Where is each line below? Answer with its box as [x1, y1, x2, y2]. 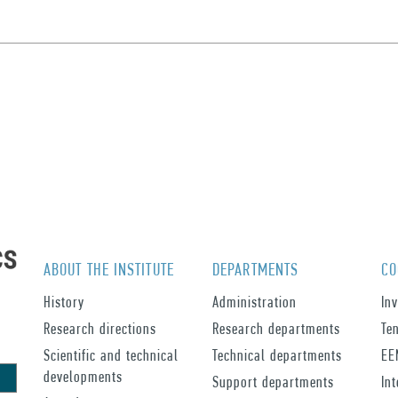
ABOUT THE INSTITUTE [44, 259, 174, 280]
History [44, 292, 84, 311]
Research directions [44, 319, 156, 338]
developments [44, 367, 123, 386]
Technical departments [212, 346, 342, 364]
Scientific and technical [44, 346, 179, 364]
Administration [212, 292, 297, 311]
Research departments [212, 319, 340, 338]
